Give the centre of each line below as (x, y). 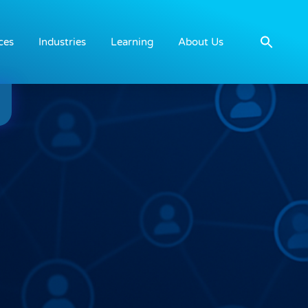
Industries (62, 42)
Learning (132, 42)
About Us (200, 42)
